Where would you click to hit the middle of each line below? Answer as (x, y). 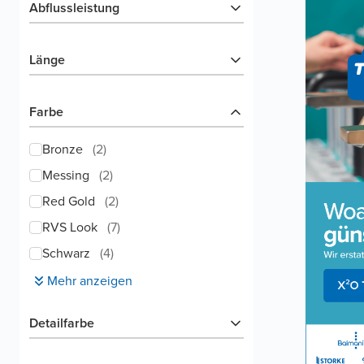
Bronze (63, 149)
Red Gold (69, 201)
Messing (66, 175)
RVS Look (70, 227)
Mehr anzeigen (90, 281)
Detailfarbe (62, 323)
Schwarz (66, 253)
